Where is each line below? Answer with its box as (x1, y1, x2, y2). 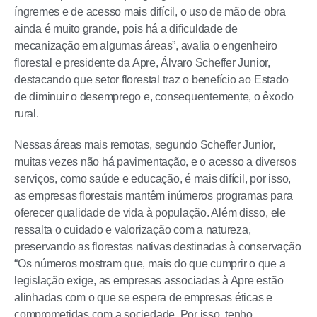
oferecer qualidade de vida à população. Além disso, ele (14, 207, 286, 219)
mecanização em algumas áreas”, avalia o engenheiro (14, 40, 278, 52)
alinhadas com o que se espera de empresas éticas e (14, 292, 273, 304)
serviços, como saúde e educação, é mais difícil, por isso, (14, 173, 292, 185)
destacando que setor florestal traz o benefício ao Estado (14, 74, 289, 86)
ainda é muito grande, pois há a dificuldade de (14, 23, 238, 35)
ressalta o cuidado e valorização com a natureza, (14, 224, 251, 236)
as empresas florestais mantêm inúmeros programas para (14, 190, 293, 202)
